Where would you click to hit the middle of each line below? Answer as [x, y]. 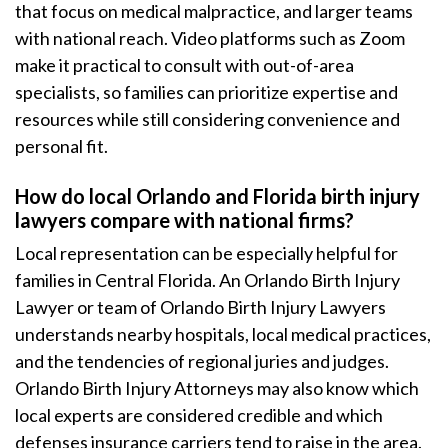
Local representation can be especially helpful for [206, 253]
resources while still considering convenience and [207, 119]
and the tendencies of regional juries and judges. [202, 361]
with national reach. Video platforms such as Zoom [210, 38]
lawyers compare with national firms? [184, 220]
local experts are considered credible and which [199, 415]
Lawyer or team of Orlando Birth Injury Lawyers [200, 307]
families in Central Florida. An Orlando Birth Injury [207, 280]
